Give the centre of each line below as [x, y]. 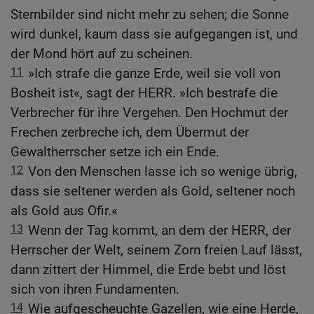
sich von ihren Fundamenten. [95, 289]
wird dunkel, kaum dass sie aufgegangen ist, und [154, 34]
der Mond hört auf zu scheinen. [102, 54]
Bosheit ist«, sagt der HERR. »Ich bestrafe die [144, 93]
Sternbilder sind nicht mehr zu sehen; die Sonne [150, 15]
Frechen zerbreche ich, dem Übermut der [130, 132]
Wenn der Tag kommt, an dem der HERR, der [159, 231]
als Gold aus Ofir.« [64, 211]
